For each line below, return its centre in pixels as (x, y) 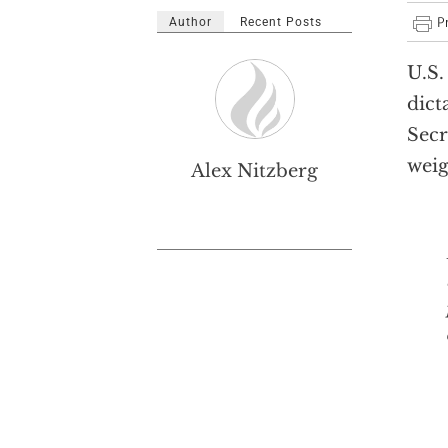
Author (190, 22)
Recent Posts (281, 22)
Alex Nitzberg (254, 171)
